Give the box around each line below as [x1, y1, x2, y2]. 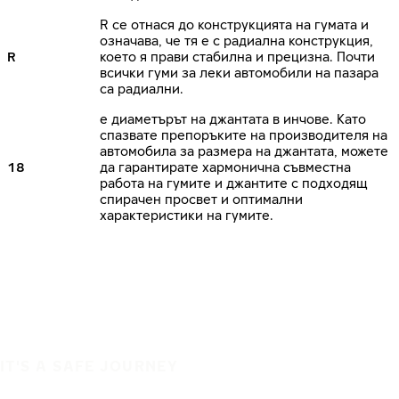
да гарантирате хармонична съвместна [100, 159, 351, 175]
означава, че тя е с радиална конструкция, [100, 33, 373, 48]
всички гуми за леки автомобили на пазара [100, 65, 379, 80]
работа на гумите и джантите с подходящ [100, 175, 368, 191]
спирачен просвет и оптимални [100, 191, 303, 207]
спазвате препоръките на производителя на [100, 127, 387, 142]
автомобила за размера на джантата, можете [100, 143, 388, 159]
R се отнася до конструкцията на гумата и [100, 17, 369, 32]
